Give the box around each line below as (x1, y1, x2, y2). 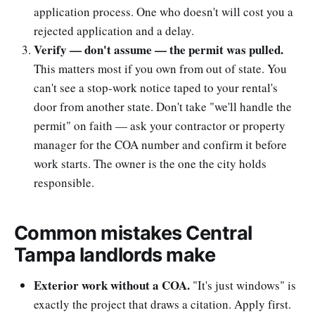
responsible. (34, 174, 94, 191)
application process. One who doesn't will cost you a (34, 3, 293, 20)
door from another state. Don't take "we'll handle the (34, 98, 292, 115)
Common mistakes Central (14, 221, 252, 245)
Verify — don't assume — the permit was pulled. (34, 40, 283, 58)
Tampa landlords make (14, 243, 216, 267)
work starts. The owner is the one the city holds (34, 155, 266, 172)
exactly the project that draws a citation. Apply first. (34, 296, 291, 312)
